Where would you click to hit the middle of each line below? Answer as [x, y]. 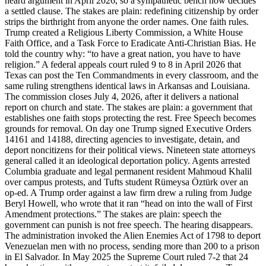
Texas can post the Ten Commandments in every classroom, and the [132, 75]
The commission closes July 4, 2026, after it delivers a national [122, 96]
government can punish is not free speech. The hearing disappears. [129, 224]
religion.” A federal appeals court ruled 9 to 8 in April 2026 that [123, 64]
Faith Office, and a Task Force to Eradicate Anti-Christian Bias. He [130, 43]
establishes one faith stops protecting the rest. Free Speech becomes [130, 118]
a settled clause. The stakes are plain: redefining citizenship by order [132, 11]
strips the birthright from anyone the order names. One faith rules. [127, 21]
